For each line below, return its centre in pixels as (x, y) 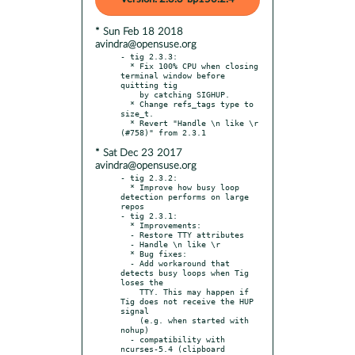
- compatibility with (125, 339)
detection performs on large (185, 196)
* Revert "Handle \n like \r (125, 122)
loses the (142, 282)
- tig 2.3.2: (149, 177)
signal (135, 310)
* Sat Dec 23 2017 (139, 153)
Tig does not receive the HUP (187, 301)
